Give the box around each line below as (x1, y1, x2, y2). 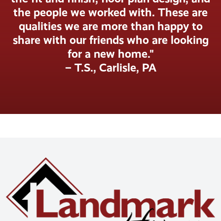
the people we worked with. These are (13, 5, 208, 19)
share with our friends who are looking (12, 33, 209, 47)
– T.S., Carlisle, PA (65, 60, 156, 74)
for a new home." (67, 46, 154, 61)
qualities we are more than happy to (18, 19, 203, 33)
